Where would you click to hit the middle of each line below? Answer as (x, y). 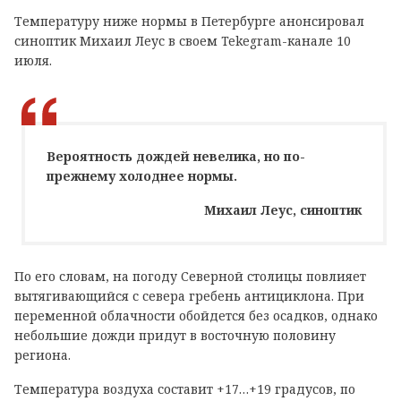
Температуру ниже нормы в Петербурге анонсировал (189, 21)
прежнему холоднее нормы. (142, 175)
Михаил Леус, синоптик (283, 209)
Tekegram (252, 40)
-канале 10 (316, 40)
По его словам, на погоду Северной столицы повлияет (190, 276)
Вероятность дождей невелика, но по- (176, 156)
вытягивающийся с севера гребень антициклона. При (189, 295)
